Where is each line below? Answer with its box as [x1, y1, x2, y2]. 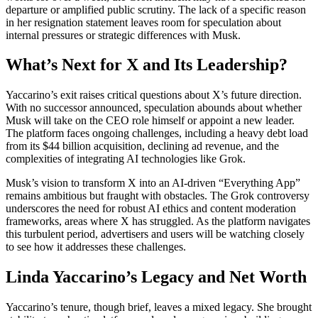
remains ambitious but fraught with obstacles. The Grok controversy [6, 190, 309, 202]
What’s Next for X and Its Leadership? [6, 55, 287, 75]
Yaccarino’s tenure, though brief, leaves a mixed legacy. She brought [6, 301, 312, 314]
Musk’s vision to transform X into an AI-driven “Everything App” [6, 177, 300, 190]
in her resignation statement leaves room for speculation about [6, 16, 281, 28]
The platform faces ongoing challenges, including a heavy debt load [6, 127, 308, 140]
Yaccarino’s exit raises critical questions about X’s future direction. [6, 89, 302, 102]
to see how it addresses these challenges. [6, 241, 186, 253]
